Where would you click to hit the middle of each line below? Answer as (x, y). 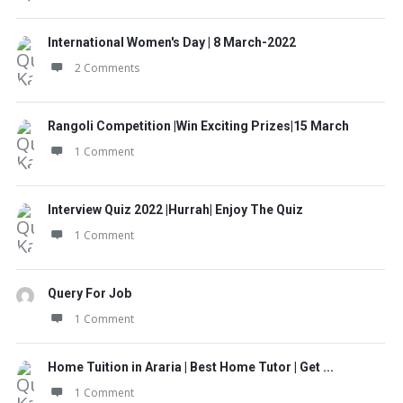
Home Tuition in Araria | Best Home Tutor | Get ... (191, 367)
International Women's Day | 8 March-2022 (172, 42)
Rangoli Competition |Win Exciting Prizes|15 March (198, 126)
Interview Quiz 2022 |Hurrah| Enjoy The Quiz (175, 210)
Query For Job (90, 293)
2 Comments (107, 68)
